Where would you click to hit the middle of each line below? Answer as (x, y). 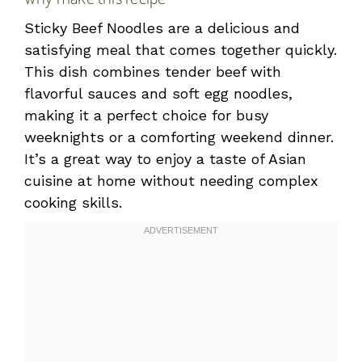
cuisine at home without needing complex (171, 180)
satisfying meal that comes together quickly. (181, 49)
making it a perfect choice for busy (146, 115)
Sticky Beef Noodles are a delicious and (162, 27)
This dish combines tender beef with (153, 71)
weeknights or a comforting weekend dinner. (179, 137)
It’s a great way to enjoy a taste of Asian (165, 158)
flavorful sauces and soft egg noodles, (158, 93)
